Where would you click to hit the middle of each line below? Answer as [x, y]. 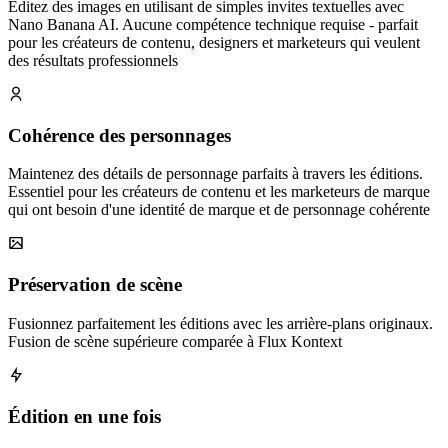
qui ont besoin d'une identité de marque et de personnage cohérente [219, 210]
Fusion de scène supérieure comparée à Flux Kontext [175, 341]
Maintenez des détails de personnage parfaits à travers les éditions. [215, 174]
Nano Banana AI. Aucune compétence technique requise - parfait [213, 25]
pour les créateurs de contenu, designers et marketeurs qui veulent [214, 43]
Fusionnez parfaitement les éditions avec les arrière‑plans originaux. [220, 323]
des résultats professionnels [93, 61]
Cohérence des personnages [119, 135]
